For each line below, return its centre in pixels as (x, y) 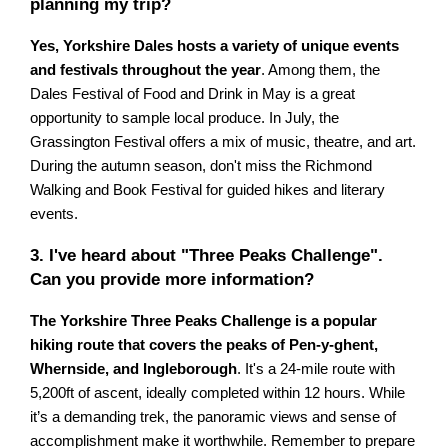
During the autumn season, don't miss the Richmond (201, 166)
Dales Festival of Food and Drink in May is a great (193, 94)
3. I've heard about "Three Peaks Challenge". (207, 255)
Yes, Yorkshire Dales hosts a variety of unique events (215, 46)
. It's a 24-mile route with (316, 368)
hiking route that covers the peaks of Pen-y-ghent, (204, 344)
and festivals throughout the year (146, 70)
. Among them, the (321, 70)
